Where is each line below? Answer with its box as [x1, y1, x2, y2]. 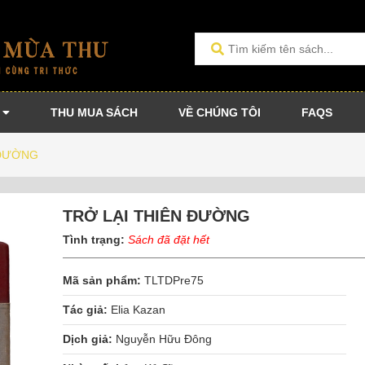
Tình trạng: [63, 233, 129, 247]
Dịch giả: [63, 332, 113, 346]
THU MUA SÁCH [51, 106, 138, 120]
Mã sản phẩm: [63, 274, 142, 288]
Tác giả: [63, 303, 108, 317]
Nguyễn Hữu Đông [116, 332, 213, 346]
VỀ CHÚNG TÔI [178, 106, 261, 120]
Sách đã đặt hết [128, 233, 210, 247]
